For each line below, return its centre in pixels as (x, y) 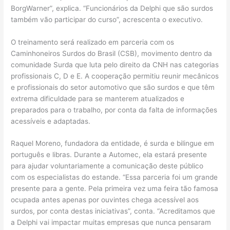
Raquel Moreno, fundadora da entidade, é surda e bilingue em (113, 143)
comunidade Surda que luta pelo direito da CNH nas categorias (115, 64)
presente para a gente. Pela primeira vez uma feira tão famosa (115, 189)
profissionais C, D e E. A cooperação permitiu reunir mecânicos (115, 76)
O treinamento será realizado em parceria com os (93, 42)
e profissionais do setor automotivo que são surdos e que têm (113, 87)
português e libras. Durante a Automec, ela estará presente (109, 155)
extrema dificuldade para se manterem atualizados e (98, 98)
